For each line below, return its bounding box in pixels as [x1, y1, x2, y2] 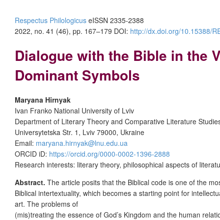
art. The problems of [15, 198, 78, 209]
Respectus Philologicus [15, 15, 86, 25]
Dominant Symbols [15, 64, 140, 85]
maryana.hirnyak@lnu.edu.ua [36, 137, 128, 148]
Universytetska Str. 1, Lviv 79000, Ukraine [15, 127, 144, 137]
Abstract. [15, 177, 47, 187]
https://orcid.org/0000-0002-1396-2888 [49, 148, 170, 159]
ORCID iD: [15, 148, 49, 159]
